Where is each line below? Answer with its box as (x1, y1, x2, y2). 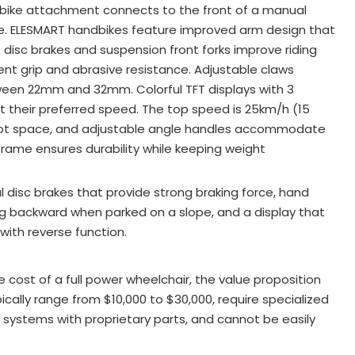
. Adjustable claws (189, 60, 294, 78)
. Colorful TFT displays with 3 (131, 80, 294, 97)
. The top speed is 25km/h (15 (136, 100, 310, 117)
